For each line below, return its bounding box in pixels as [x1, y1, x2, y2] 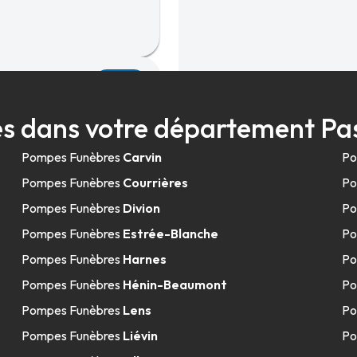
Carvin [122, 149, 162, 165]
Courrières [122, 175, 188, 190]
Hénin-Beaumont [122, 277, 227, 292]
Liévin [122, 328, 158, 343]
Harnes [122, 251, 167, 267]
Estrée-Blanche [122, 226, 218, 241]
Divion [122, 200, 160, 216]
